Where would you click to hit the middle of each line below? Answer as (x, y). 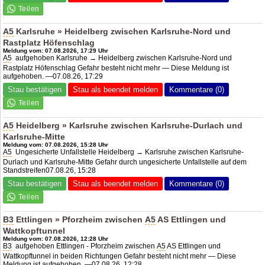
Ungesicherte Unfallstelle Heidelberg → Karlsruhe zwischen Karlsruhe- (128, 152)
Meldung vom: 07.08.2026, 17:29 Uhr (56, 50)
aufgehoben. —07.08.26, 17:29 (53, 76)
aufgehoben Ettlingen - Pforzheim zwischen (85, 246)
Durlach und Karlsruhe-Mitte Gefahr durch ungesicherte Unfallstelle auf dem (125, 162)
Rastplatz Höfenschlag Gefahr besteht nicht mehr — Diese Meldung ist (116, 68)
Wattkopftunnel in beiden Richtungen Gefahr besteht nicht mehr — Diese (120, 256)
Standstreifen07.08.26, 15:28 (50, 170)
